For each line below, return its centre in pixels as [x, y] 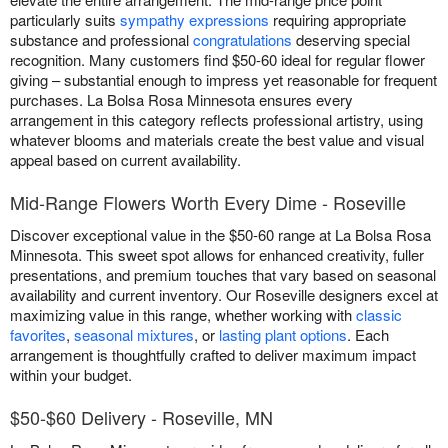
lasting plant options [283, 335]
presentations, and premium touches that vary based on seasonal [223, 275]
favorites [38, 335]
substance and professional [101, 40]
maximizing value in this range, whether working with [183, 315]
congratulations [242, 40]
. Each [368, 335]
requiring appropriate [337, 20]
